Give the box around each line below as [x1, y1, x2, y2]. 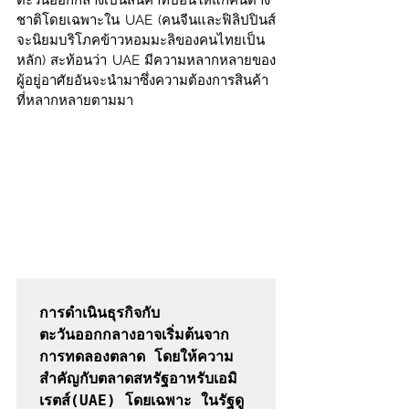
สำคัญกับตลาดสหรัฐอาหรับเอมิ [39, 370, 237, 388]
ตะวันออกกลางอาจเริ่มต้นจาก [39, 326, 229, 344]
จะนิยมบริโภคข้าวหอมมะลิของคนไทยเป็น [16, 31, 265, 48]
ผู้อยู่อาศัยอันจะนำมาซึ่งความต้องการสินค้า [16, 71, 268, 89]
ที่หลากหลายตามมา [16, 91, 133, 109]
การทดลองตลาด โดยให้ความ [39, 348, 234, 366]
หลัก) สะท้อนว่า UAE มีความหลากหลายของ [16, 51, 276, 68]
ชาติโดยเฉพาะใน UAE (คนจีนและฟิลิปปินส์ [16, 11, 276, 28]
